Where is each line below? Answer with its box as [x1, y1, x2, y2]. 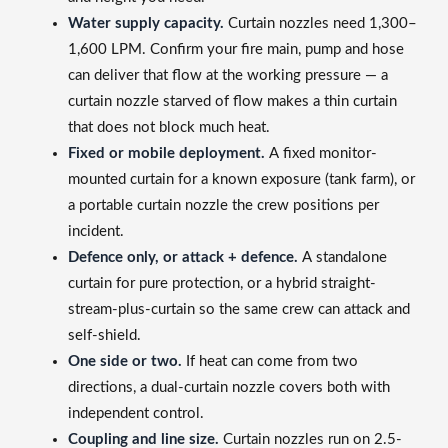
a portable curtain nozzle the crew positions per [68, 197, 379, 213]
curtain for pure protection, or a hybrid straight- [68, 275, 376, 291]
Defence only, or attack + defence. [68, 249, 298, 265]
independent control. [68, 405, 204, 421]
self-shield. [68, 327, 141, 343]
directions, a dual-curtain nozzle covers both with [68, 379, 390, 395]
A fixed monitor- [265, 145, 377, 161]
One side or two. [68, 353, 182, 369]
